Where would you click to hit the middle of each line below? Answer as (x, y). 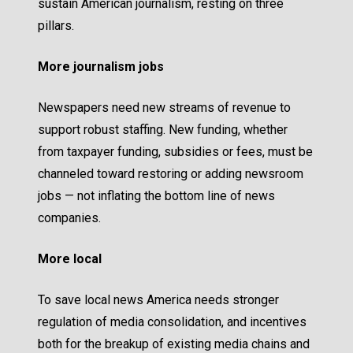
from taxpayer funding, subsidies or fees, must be (175, 152)
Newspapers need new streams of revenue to (164, 108)
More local (70, 259)
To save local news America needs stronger (158, 300)
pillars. (58, 26)
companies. (69, 218)
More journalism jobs (101, 67)
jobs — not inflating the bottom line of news (156, 196)
